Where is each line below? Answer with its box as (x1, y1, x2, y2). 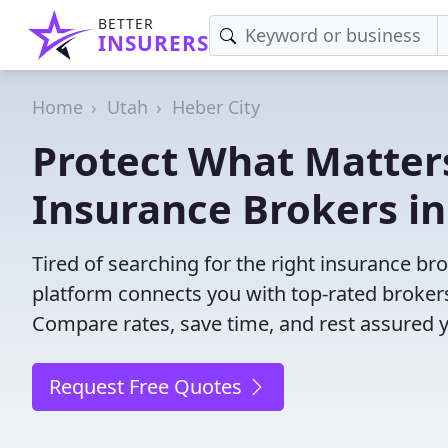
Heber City (172, 95, 260, 119)
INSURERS (98, 29, 209, 57)
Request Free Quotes (49, 373, 247, 400)
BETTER (98, 14, 154, 33)
